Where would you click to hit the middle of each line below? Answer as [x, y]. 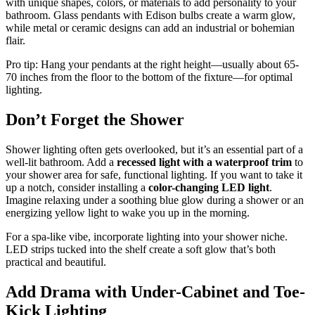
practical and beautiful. [56, 262]
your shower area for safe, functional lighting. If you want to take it [154, 174]
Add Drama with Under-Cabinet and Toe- [155, 291]
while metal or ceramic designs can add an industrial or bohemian [150, 27]
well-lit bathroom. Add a [61, 162]
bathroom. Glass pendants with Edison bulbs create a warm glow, [150, 15]
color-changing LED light [209, 187]
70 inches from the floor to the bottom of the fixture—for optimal [149, 77]
